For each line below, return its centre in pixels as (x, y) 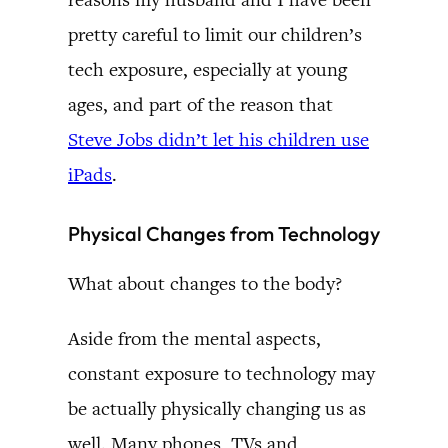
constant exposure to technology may (221, 373)
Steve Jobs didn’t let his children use (218, 139)
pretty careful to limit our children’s (215, 34)
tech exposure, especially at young (207, 69)
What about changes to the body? (205, 283)
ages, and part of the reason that (200, 104)
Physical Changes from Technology (224, 233)
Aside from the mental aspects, (194, 338)
